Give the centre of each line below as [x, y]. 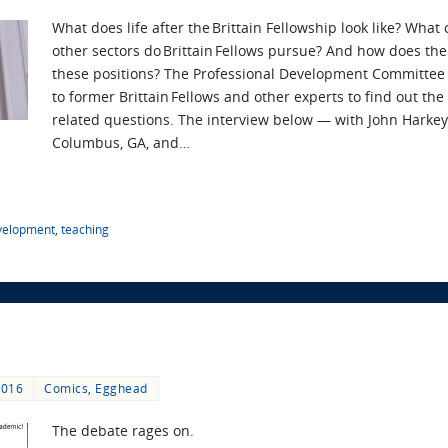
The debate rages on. [123, 430]
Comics [66, 387]
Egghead [121, 387]
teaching [85, 229]
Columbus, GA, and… [121, 142]
